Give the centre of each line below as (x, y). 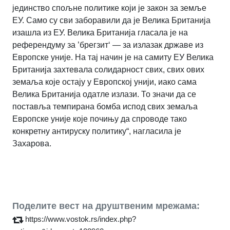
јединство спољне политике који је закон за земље (109, 8)
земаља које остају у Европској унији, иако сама (104, 82)
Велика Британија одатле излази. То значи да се (104, 94)
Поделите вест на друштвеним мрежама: (106, 206)
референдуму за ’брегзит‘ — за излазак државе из (108, 45)
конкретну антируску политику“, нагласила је (97, 131)
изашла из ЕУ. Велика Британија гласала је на (100, 33)
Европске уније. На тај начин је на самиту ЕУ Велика (113, 57)
